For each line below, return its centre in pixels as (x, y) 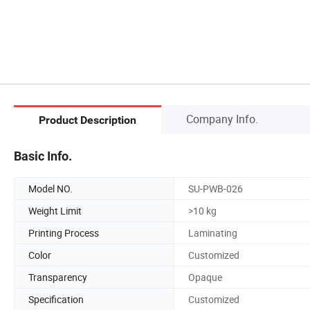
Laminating (213, 232)
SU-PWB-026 (216, 188)
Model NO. (51, 188)
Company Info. (222, 119)
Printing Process (64, 232)
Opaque (205, 277)
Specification (56, 299)
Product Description (88, 120)
